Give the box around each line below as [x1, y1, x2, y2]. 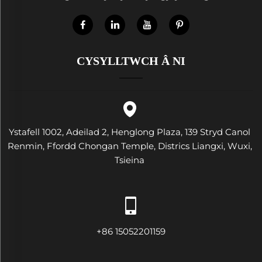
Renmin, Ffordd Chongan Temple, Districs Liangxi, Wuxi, [7, 140, 252, 151]
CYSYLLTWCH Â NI [77, 54, 185, 67]
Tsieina [115, 154, 144, 166]
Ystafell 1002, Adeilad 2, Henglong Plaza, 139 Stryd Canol [9, 126, 250, 137]
